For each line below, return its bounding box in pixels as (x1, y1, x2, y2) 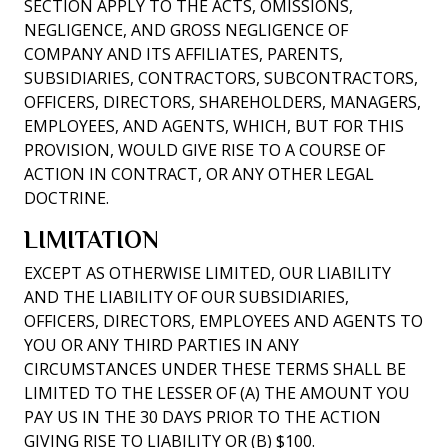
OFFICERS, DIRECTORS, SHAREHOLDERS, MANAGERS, (24, 91, 421, 113)
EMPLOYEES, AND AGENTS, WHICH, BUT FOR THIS (24, 115, 404, 137)
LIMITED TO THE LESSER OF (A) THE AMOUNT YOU (24, 382, 410, 404)
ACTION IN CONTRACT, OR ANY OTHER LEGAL (24, 163, 374, 185)
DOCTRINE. (24, 187, 109, 209)
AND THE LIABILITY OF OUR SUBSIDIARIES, (24, 286, 349, 308)
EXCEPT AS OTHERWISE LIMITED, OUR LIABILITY (24, 262, 391, 284)
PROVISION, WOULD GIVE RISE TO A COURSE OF (24, 139, 385, 161)
